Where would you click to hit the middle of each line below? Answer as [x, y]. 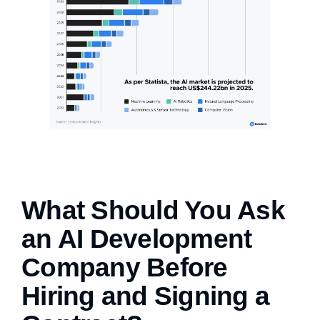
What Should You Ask [153, 211]
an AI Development [137, 239]
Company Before [125, 268]
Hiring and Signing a [146, 296]
